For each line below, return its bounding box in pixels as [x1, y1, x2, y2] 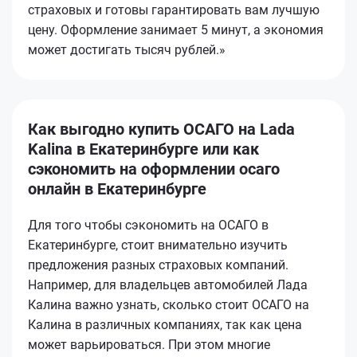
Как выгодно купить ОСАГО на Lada [28, 119, 295, 139]
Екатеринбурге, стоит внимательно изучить [28, 237, 288, 253]
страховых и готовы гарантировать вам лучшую [28, 2, 320, 18]
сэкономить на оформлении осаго [28, 159, 280, 178]
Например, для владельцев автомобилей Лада [28, 277, 308, 292]
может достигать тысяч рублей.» [28, 41, 226, 57]
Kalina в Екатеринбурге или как [28, 139, 259, 159]
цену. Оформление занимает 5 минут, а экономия [28, 22, 324, 37]
